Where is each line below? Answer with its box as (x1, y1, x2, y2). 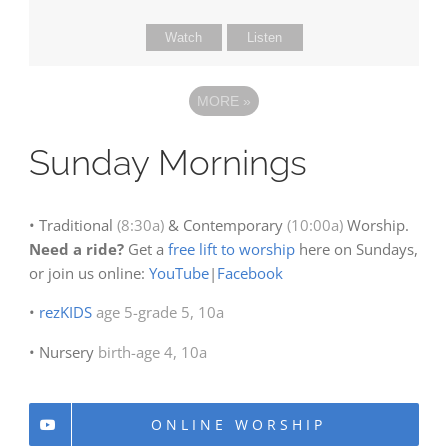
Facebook (216, 262, 283, 283)
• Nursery (28, 341, 98, 362)
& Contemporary (163, 214, 287, 235)
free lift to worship (167, 238, 295, 259)
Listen (247, 30, 282, 46)
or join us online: (28, 262, 149, 283)
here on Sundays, (294, 238, 418, 259)
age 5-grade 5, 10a (95, 301, 224, 322)
